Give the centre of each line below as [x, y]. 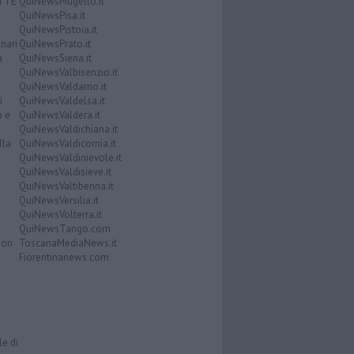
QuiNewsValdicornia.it [67, 144]
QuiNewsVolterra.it [60, 215]
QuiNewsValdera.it [59, 115]
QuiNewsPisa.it [52, 16]
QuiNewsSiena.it [55, 58]
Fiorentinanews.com [64, 258]
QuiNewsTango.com [64, 229]
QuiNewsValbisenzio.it [68, 73]
